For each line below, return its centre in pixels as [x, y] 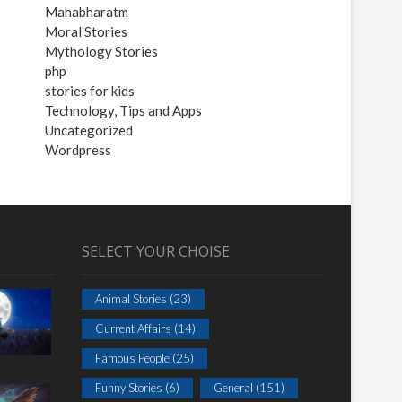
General [233, 388]
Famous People [132, 358]
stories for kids [90, 91]
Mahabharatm [87, 12]
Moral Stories [86, 31]
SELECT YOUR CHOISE [156, 251]
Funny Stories [129, 388]
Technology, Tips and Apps [123, 110]
